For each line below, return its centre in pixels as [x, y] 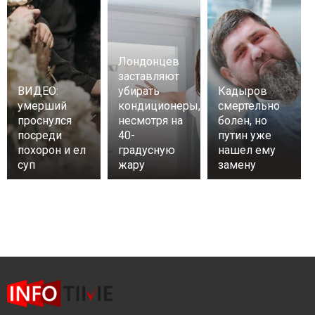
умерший [42, 106]
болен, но [243, 121]
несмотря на [150, 121]
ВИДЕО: [38, 91]
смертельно [249, 106]
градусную [146, 150]
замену [237, 165]
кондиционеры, [159, 106]
